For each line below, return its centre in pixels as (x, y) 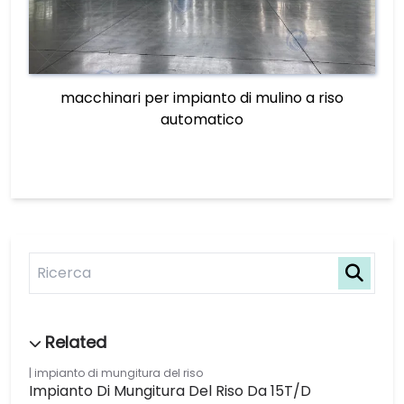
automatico (202, 119)
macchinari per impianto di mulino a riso (202, 98)
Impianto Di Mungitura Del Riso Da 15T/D (170, 391)
